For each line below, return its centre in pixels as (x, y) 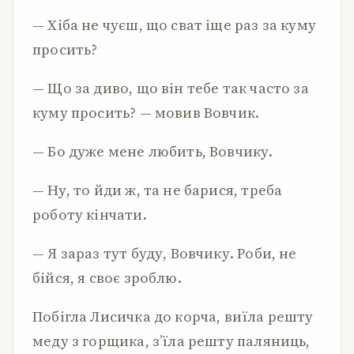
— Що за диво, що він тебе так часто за (171, 88)
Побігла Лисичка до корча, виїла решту (173, 316)
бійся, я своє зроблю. (107, 278)
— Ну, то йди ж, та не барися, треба (158, 190)
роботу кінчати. (90, 215)
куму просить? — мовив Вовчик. (146, 113)
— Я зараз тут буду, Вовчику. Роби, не (165, 253)
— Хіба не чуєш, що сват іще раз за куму (175, 25)
